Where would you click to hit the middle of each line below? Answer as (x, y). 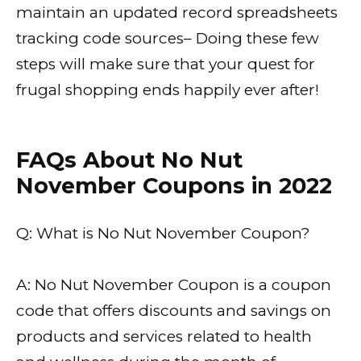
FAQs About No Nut (129, 160)
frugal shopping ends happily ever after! (168, 90)
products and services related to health (164, 337)
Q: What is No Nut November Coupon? (163, 234)
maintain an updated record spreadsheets (177, 13)
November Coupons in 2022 (174, 185)
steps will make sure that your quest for (166, 64)
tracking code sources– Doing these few (168, 39)
